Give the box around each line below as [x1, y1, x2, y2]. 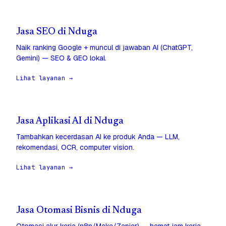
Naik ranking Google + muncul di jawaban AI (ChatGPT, [16, 43, 193, 52]
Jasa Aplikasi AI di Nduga [16, 117, 124, 127]
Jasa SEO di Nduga [16, 27, 97, 37]
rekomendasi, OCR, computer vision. [16, 143, 134, 152]
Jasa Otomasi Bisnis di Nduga [16, 206, 142, 216]
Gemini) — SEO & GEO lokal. [16, 53, 106, 63]
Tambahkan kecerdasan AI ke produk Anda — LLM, [16, 132, 180, 142]
